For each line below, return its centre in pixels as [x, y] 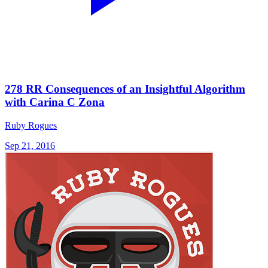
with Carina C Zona [55, 102]
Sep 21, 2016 [30, 146]
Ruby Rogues [31, 126]
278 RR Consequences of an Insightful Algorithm [125, 89]
